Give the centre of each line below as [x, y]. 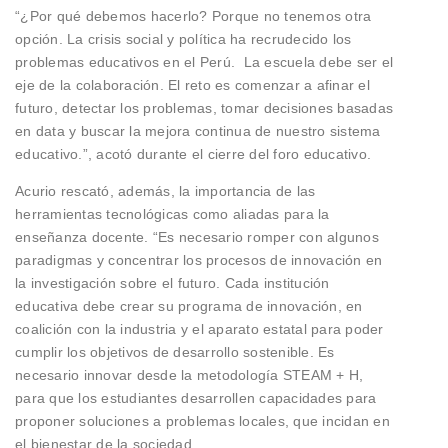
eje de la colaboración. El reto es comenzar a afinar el [192, 84]
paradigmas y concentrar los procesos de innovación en [199, 259]
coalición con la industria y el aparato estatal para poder [199, 328]
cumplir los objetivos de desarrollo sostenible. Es [175, 351]
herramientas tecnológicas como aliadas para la [172, 213]
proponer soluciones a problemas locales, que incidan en [202, 420]
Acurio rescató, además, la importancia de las [165, 190]
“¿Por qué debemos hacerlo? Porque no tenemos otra [193, 15]
